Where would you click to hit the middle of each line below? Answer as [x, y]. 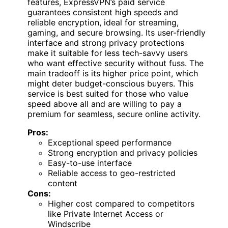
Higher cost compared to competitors [121, 204]
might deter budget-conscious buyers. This [110, 84]
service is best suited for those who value [108, 94]
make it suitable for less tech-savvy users [108, 53]
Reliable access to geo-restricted [112, 173]
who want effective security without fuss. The [116, 63]
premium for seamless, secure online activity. [114, 114]
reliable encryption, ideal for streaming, [103, 23]
